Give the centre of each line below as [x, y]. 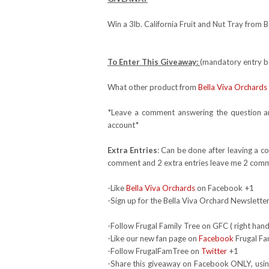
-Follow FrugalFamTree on [154, 251]
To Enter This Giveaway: [154, 62]
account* [123, 125]
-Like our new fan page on [153, 238]
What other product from [153, 87]
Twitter [215, 251]
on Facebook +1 [225, 188]
